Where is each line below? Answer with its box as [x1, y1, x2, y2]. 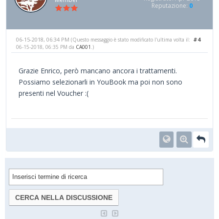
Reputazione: [152, 1, 189, 10]
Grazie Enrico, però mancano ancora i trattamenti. [19, 66, 177, 75]
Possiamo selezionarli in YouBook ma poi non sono [19, 77, 182, 87]
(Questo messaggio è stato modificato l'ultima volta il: [71, 36, 190, 43]
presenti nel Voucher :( [19, 88, 88, 98]
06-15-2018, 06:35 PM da [16, 43, 76, 50]
